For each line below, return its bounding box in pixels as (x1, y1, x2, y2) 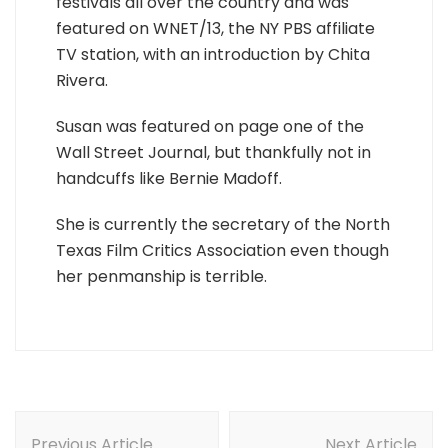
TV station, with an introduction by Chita (56, 43, 370, 66)
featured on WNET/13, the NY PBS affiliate (56, 17, 375, 40)
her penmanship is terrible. (56, 265, 267, 288)
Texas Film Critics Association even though (56, 239, 389, 262)
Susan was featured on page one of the (56, 115, 364, 138)
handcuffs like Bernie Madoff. (56, 167, 282, 190)
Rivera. (56, 69, 108, 92)
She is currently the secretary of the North (56, 213, 390, 236)
